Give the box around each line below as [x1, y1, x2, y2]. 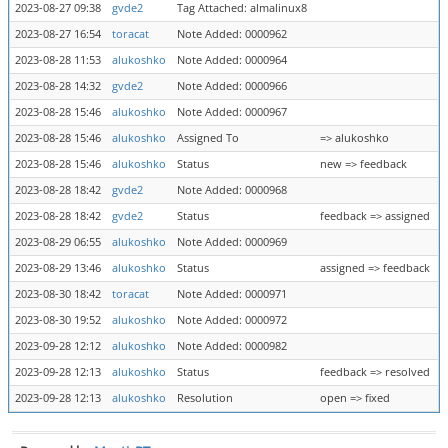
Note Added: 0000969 [177, 235, 287, 249]
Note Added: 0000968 [177, 183, 287, 197]
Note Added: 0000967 [177, 105, 287, 119]
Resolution [177, 391, 233, 405]
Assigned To [177, 131, 239, 145]
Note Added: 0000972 [177, 313, 287, 327]
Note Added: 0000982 [177, 339, 287, 353]
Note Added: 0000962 [177, 27, 287, 41]
